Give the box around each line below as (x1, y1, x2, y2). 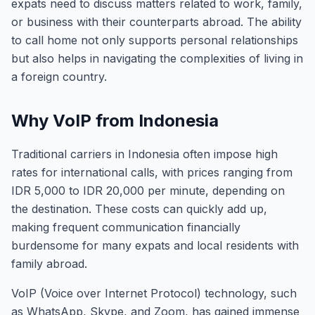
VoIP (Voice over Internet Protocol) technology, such (11, 286, 297, 300)
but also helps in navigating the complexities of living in (11, 51, 303, 65)
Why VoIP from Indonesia (11, 110, 219, 131)
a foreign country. (11, 70, 107, 84)
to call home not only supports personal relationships (11, 33, 298, 47)
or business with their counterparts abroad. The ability (11, 15, 302, 29)
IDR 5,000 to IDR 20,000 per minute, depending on (11, 184, 285, 198)
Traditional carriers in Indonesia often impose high (11, 147, 278, 161)
